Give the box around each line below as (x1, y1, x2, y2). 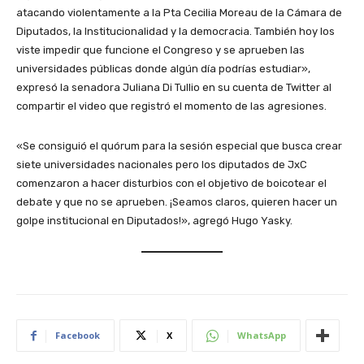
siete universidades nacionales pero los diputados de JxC (16, 158, 307, 171)
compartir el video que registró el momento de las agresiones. (16, 100, 327, 113)
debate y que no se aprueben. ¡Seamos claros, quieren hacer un (16, 196, 337, 209)
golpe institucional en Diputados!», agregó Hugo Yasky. (16, 214, 295, 227)
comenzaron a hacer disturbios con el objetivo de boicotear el (16, 177, 327, 190)
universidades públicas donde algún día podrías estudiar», (16, 63, 310, 76)
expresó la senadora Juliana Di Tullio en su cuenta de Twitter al (16, 81, 331, 94)
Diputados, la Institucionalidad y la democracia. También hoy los (16, 25, 335, 38)
